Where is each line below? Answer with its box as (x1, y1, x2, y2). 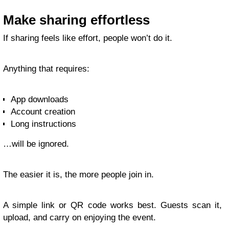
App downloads (11, 95, 68, 104)
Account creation (11, 107, 75, 117)
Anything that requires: (3, 64, 89, 74)
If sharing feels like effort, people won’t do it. (3, 33, 172, 43)
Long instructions (11, 119, 76, 129)
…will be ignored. (3, 139, 69, 149)
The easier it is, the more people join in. (3, 170, 154, 179)
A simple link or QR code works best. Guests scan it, (3, 200, 222, 210)
